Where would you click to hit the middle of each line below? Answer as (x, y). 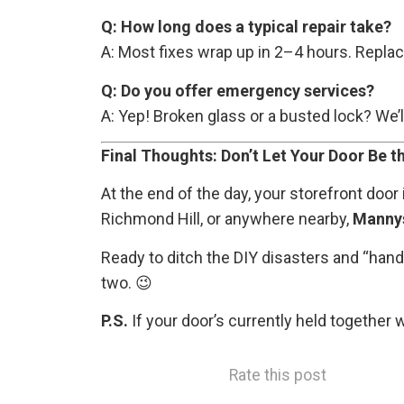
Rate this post (278, 376)
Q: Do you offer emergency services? (238, 90)
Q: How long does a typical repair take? (246, 27)
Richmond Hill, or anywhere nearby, (227, 219)
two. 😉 (127, 282)
